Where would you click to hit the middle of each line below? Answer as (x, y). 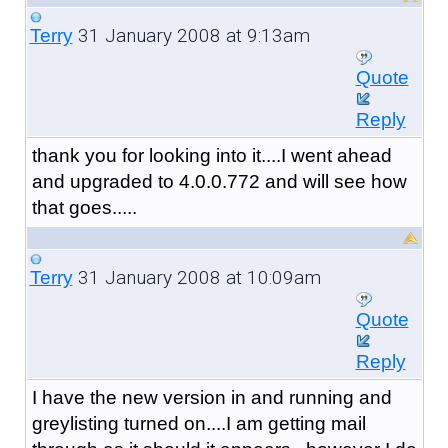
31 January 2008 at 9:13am (191, 35)
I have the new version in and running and (211, 397)
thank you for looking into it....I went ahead (211, 155)
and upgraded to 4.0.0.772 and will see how (219, 181)
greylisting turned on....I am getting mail (198, 423)
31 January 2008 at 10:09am (196, 277)
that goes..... (84, 207)
